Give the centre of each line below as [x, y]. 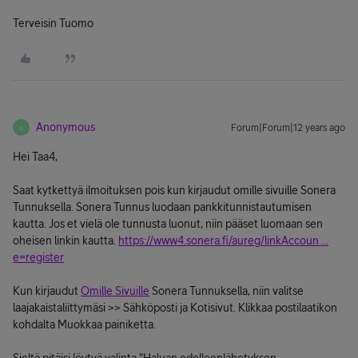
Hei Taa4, [35, 157]
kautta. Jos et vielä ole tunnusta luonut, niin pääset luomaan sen [168, 224]
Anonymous [66, 127]
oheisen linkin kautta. [66, 241]
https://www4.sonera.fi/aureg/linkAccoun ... [223, 241]
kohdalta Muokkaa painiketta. [84, 324]
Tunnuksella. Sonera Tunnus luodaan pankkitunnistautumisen [162, 207]
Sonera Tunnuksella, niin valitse [227, 291]
